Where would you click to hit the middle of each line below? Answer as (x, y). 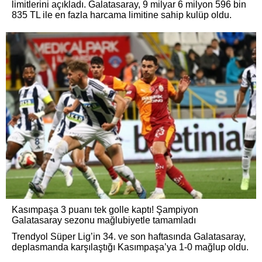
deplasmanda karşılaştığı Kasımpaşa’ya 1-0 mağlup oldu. (130, 247)
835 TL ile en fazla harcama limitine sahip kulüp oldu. (122, 15)
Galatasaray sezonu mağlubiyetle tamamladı (104, 220)
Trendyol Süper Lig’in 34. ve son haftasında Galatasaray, (129, 237)
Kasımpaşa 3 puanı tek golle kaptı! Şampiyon (105, 210)
